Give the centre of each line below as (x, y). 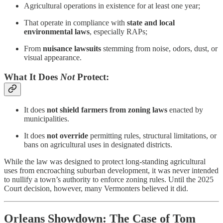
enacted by (185, 110)
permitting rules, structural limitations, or (152, 135)
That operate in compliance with (75, 23)
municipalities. (47, 118)
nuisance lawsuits (72, 49)
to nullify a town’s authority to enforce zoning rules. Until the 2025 (109, 179)
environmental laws (57, 32)
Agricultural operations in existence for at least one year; (112, 6)
